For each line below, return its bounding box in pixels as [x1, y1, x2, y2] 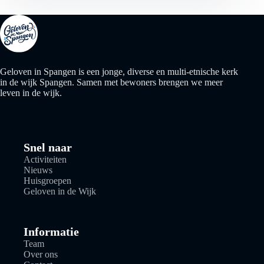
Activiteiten [24, 154, 67, 165]
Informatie [24, 225, 79, 239]
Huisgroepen [24, 176, 71, 186]
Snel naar [24, 141, 72, 154]
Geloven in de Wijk [24, 186, 96, 197]
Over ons [24, 249, 58, 260]
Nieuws [24, 165, 52, 176]
